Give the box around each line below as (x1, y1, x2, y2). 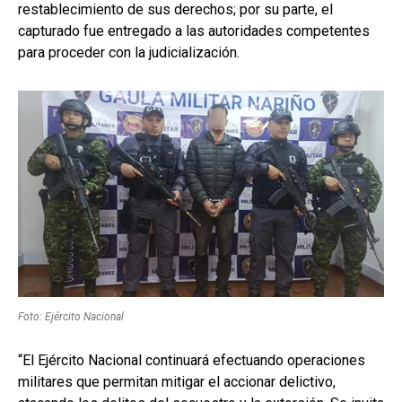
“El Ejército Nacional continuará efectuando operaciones (18, 352, 365, 370)
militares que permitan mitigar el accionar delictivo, (18, 373, 336, 391)
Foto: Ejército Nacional (18, 310, 124, 324)
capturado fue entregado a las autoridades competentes (18, 22, 370, 40)
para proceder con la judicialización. (18, 44, 240, 62)
